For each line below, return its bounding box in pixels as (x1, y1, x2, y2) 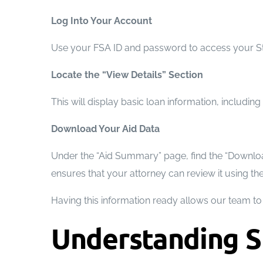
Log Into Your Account (51, 15, 152, 26)
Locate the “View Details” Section (51, 69, 203, 80)
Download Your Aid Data (51, 123, 160, 134)
